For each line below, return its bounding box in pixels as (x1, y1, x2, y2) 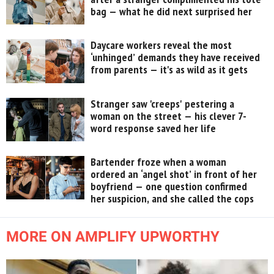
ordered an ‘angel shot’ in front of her (91, 166, 257, 181)
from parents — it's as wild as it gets (91, 62, 248, 77)
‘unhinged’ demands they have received (91, 50, 261, 65)
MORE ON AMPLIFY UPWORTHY (6, 228, 220, 245)
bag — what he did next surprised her (91, 4, 253, 18)
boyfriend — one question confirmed (91, 179, 248, 193)
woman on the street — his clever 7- (91, 108, 247, 123)
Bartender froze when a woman (91, 154, 227, 169)
